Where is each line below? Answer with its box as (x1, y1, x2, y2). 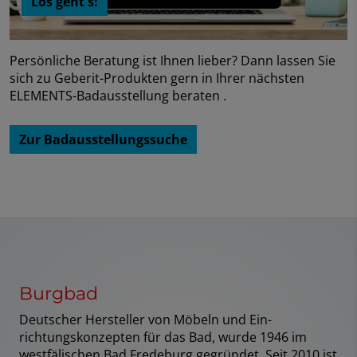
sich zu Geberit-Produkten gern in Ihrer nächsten (10, 69, 304, 88)
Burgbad (19, 282, 98, 305)
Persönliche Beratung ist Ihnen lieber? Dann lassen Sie (10, 52, 335, 70)
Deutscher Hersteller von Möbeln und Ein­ (19, 311, 272, 329)
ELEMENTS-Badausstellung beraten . (10, 87, 229, 105)
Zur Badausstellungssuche (19, 131, 187, 149)
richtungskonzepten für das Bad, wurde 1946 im (19, 328, 307, 347)
